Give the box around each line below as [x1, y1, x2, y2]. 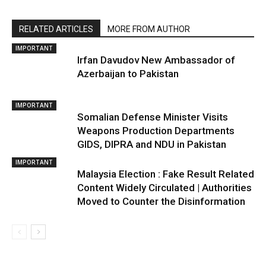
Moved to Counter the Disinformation [77, 195, 245, 207]
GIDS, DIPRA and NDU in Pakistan [77, 138, 226, 150]
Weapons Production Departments [77, 124, 235, 137]
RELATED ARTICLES [19, 24, 93, 34]
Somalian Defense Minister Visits [77, 110, 228, 123]
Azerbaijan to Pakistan [77, 67, 179, 80]
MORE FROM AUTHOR [107, 24, 190, 34]
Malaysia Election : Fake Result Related [77, 167, 254, 180]
